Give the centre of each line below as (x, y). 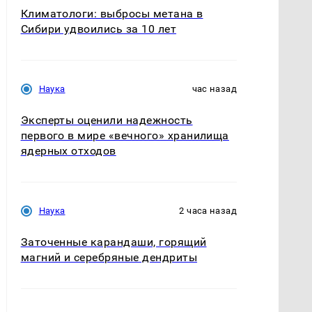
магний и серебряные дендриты (109, 257)
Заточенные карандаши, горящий (114, 242)
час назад (214, 88)
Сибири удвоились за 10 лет (99, 29)
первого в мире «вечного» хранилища (125, 135)
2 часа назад (208, 210)
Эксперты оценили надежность (107, 120)
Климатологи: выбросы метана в (112, 13)
